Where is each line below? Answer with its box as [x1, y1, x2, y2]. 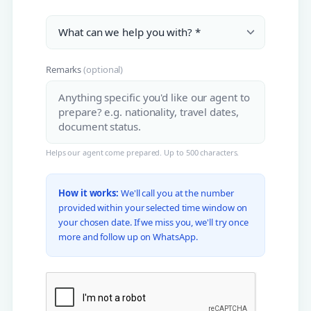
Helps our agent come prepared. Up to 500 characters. [45, 146, 239, 158]
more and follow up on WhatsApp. [58, 230, 198, 243]
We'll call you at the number [119, 186, 234, 199]
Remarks [45, 63, 84, 76]
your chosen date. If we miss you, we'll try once [58, 215, 249, 228]
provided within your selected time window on [58, 201, 248, 214]
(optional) [83, 63, 124, 76]
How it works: [58, 186, 119, 199]
